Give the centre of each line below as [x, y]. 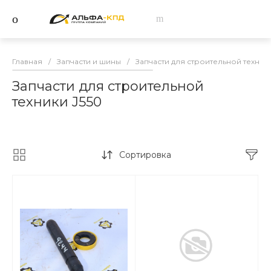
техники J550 [57, 102]
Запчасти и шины [89, 61]
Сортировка [145, 155]
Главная [27, 61]
